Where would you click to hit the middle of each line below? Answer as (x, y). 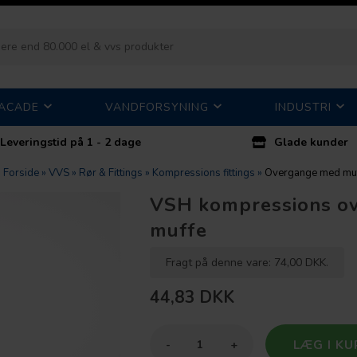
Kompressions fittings (204, 173)
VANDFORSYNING (157, 107)
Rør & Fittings (111, 173)
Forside (22, 173)
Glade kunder (312, 143)
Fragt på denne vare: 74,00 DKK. (247, 263)
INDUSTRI (303, 107)
